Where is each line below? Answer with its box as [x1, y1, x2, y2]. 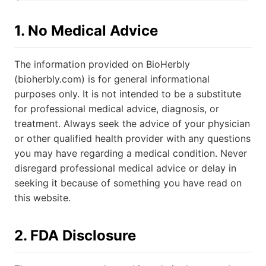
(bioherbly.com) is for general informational [14, 73, 210, 85]
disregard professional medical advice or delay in [14, 162, 236, 174]
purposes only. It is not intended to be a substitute [14, 88, 241, 100]
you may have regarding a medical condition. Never [14, 147, 247, 159]
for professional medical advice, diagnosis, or [14, 103, 219, 115]
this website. [14, 192, 71, 204]
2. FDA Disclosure [14, 227, 136, 244]
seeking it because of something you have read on [14, 177, 242, 189]
